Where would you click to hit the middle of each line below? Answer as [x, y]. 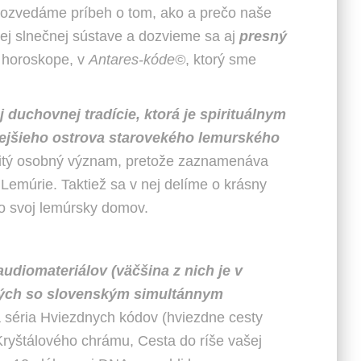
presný [263, 36]
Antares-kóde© [137, 60]
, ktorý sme [221, 60]
